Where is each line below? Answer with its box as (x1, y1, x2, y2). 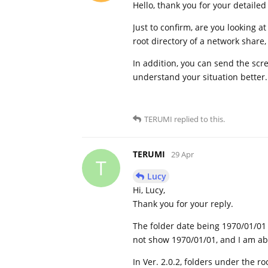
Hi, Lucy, (133, 184, 165, 196)
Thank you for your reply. (133, 197, 233, 209)
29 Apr (171, 148, 194, 160)
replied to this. (172, 113, 225, 124)
